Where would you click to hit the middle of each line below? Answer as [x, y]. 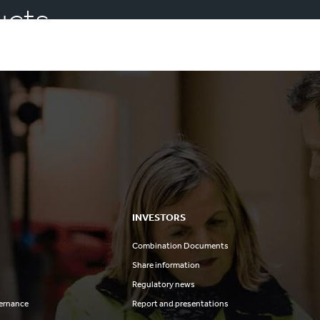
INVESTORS [159, 217]
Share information [166, 265]
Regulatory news [164, 284]
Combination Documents [181, 246]
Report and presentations [181, 304]
